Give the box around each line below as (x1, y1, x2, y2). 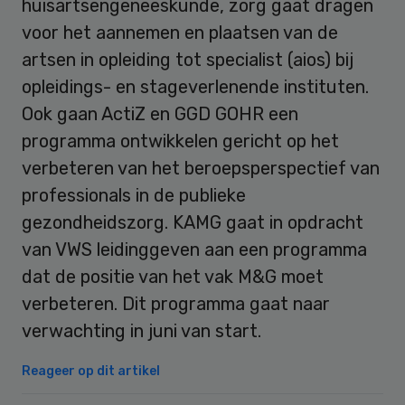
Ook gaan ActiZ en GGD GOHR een (22, 102, 298, 125)
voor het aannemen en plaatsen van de (22, 21, 338, 43)
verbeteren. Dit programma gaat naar (22, 292, 330, 315)
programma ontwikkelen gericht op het (22, 129, 339, 152)
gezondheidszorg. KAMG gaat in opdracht (22, 211, 363, 233)
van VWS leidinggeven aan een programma (22, 238, 367, 260)
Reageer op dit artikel (22, 363, 160, 379)
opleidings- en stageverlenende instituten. (22, 75, 369, 98)
